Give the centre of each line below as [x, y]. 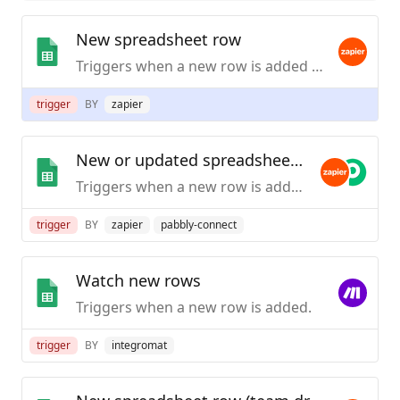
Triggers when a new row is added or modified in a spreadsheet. [297, 186]
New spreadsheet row [158, 39]
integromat [140, 345]
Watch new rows [138, 280]
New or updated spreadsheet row [296, 159]
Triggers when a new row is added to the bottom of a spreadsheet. [317, 66]
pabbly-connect [199, 224]
